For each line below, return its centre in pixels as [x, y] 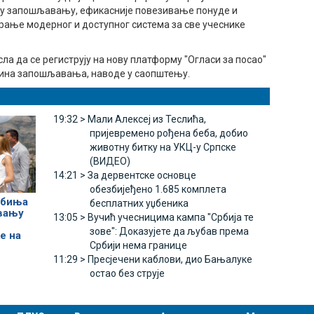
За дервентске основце [142, 176]
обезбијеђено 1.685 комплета [158, 190]
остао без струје [127, 274]
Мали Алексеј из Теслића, [146, 120]
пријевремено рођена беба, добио [169, 134]
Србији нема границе [138, 246]
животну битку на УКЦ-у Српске [163, 148]
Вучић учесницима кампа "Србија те [170, 218]
